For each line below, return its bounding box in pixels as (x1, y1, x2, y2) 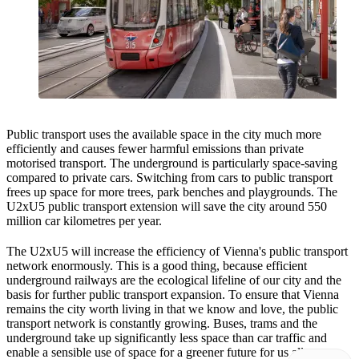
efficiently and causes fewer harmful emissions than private (6, 141, 304, 155)
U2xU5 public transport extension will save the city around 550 (6, 199, 327, 213)
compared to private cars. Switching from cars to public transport (6, 170, 333, 184)
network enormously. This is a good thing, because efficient (6, 258, 307, 272)
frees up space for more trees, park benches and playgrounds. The (6, 184, 337, 199)
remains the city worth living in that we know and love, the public (6, 301, 338, 316)
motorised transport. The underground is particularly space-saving (6, 155, 337, 170)
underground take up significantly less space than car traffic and (6, 330, 327, 345)
